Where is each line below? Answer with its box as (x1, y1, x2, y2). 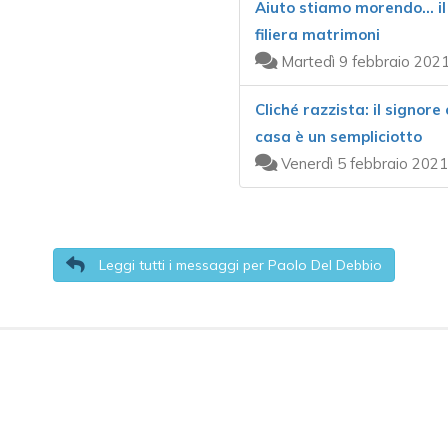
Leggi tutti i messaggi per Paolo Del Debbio (95, 256, 382, 274)
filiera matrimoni (255, 25, 380, 44)
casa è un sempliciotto (255, 127, 422, 146)
